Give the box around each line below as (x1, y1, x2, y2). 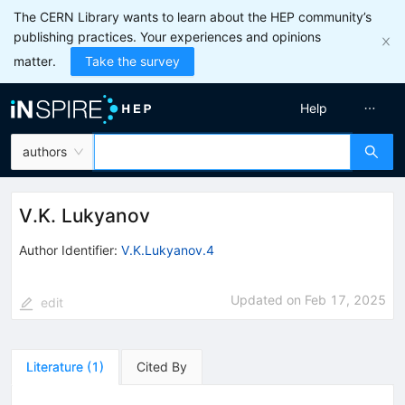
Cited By (137, 358, 187, 374)
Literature (26, 358, 83, 374)
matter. (14, 53, 56, 69)
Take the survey (85, 53, 180, 69)
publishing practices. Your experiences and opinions (14, 29, 321, 44)
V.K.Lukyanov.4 (121, 241, 214, 258)
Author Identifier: (19, 241, 118, 258)
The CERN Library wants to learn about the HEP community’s (14, 9, 372, 24)
